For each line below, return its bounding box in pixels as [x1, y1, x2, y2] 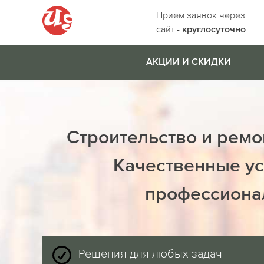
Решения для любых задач [78, 246, 222, 260]
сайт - [156, 24, 182, 34]
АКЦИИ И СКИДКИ [146, 58, 231, 67]
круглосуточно [181, 25, 246, 35]
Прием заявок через [156, 9, 245, 20]
